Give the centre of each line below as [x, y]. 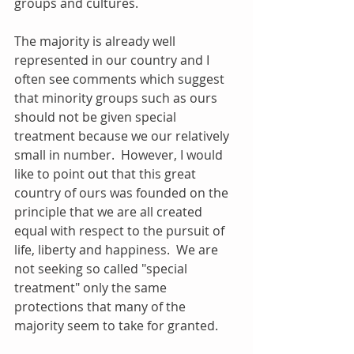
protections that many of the [102, 306]
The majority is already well [96, 41]
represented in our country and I [113, 60]
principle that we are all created [110, 211]
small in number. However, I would [120, 154]
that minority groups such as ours [117, 98]
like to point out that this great [107, 173]
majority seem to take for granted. [118, 325]
